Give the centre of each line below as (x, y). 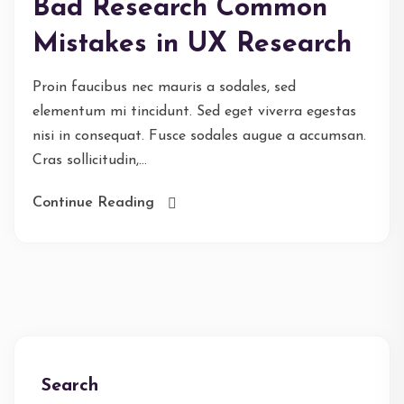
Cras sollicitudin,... (90, 160)
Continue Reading (93, 202)
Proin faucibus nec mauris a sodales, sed (164, 87)
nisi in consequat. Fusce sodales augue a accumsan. (199, 136)
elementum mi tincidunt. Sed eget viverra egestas (194, 111)
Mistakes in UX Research (192, 44)
